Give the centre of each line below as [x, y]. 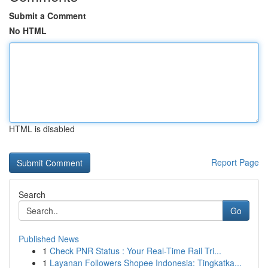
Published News [49, 239]
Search [32, 194]
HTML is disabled [42, 129]
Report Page [235, 162]
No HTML [28, 31]
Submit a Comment [48, 16]
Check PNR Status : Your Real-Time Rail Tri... [135, 251]
